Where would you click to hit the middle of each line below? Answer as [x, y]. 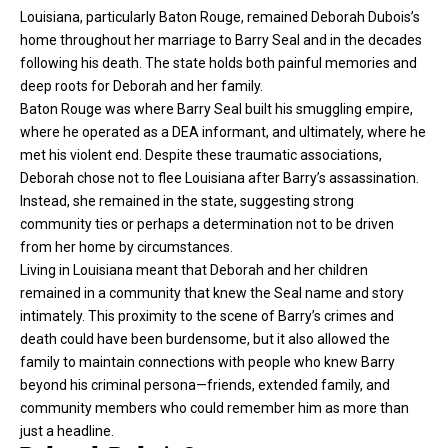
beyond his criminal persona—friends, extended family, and [205, 385]
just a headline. [67, 431]
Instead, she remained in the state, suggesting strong [187, 201]
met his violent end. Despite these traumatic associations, [201, 155]
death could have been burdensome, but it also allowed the [205, 339]
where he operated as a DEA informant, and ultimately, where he [223, 132]
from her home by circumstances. [126, 247]
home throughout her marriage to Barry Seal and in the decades [221, 40]
